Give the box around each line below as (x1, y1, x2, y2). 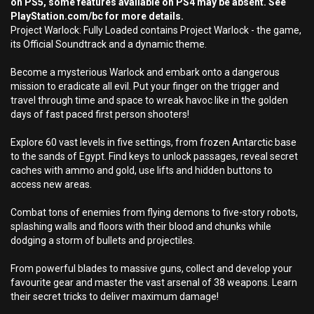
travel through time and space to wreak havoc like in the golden (11, 95, 288, 106)
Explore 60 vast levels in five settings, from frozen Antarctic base (11, 137, 296, 148)
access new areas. (11, 179, 92, 190)
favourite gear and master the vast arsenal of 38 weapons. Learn (11, 277, 297, 288)
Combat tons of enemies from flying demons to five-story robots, (11, 207, 298, 218)
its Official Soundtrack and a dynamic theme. (11, 39, 207, 50)
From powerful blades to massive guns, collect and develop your (11, 263, 292, 274)
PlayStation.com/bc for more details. (11, 11, 184, 22)
